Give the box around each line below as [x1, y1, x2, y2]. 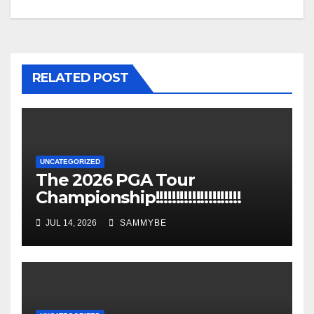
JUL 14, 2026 [43, 218, 99, 228]
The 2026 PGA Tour [36, 170, 195, 191]
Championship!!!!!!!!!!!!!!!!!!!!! [36, 187, 241, 208]
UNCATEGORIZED [40, 158, 100, 166]
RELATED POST [32, 70, 129, 86]
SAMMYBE [117, 218, 167, 228]
